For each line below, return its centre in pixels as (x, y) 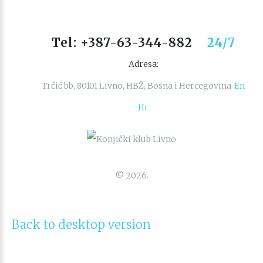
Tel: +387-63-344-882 (122, 43)
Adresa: (143, 64)
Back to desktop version (81, 225)
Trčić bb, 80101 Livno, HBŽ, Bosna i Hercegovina (136, 86)
